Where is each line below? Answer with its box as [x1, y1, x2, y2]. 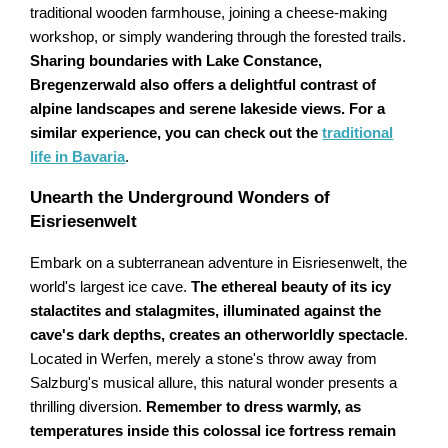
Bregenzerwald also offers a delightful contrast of [30, 77, 377, 94]
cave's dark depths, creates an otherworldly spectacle [30, 327, 405, 344]
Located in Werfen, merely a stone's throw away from [30, 351, 378, 368]
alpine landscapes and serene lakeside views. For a [30, 101, 386, 118]
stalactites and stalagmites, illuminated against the [30, 303, 382, 320]
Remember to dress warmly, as [146, 399, 362, 416]
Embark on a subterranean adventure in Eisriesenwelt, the [30, 255, 408, 272]
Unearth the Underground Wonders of [30, 188, 331, 208]
